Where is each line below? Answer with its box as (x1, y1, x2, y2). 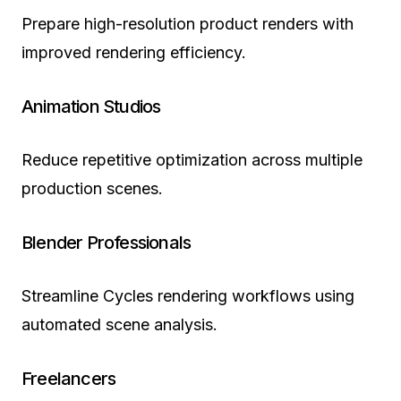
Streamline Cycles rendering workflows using (21, 286, 354, 305)
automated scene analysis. (21, 314, 218, 334)
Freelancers (21, 367, 116, 389)
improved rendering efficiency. (21, 42, 246, 62)
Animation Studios (21, 95, 161, 117)
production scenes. (21, 178, 163, 198)
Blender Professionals (21, 231, 192, 253)
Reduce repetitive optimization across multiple (21, 149, 363, 169)
